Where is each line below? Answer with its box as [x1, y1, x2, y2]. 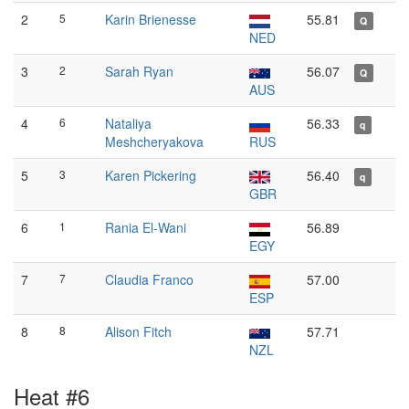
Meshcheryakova [105, 132, 204, 151]
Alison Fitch [105, 322, 172, 341]
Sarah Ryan [105, 62, 173, 80]
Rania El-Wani [105, 218, 186, 236]
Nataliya [105, 114, 152, 132]
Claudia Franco [105, 270, 194, 288]
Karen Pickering [105, 166, 196, 184]
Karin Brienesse [105, 10, 196, 28]
